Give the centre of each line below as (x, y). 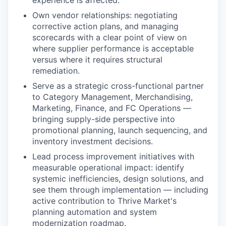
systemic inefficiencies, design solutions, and (118, 178)
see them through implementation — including (120, 189)
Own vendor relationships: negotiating (105, 15)
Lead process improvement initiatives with (113, 156)
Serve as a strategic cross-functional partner (118, 86)
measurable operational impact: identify (108, 167)
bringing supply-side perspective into (104, 119)
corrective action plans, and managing (105, 26)
